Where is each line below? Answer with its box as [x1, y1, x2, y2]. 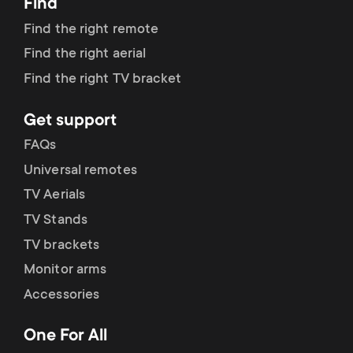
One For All [24, 327, 107, 347]
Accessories [24, 287, 100, 303]
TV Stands [24, 212, 87, 229]
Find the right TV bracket [24, 71, 182, 87]
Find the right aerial [24, 46, 147, 63]
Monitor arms [24, 262, 107, 279]
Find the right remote [24, 21, 159, 38]
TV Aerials [24, 188, 86, 204]
